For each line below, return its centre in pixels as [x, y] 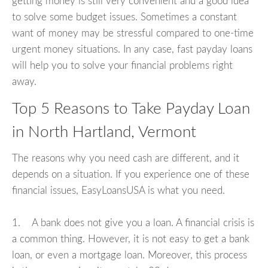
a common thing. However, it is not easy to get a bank [131, 239]
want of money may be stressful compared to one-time [133, 33]
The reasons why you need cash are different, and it [126, 159]
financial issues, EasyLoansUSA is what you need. [118, 191]
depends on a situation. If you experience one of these [131, 175]
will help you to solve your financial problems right [122, 65]
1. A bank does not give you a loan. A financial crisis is [133, 223]
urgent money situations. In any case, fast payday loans [132, 49]
